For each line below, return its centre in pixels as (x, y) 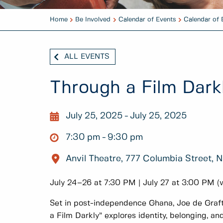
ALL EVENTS (87, 57)
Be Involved (93, 20)
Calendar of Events (147, 20)
